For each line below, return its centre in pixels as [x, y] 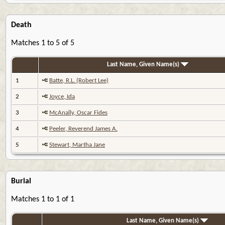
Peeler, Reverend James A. [83, 129]
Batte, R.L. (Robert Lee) [79, 80]
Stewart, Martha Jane [77, 145]
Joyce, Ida [62, 96]
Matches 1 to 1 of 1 [43, 199]
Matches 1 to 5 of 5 [43, 43]
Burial [21, 181]
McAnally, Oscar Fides [78, 113]
